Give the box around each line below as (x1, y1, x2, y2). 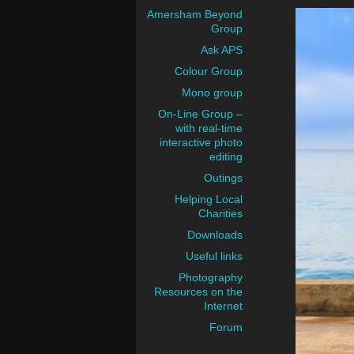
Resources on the (154, 285, 243, 298)
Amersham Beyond (147, 8, 243, 21)
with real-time (175, 122, 243, 134)
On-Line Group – (158, 107, 243, 120)
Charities (198, 207, 243, 220)
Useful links (186, 250, 243, 262)
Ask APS (201, 43, 243, 56)
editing (209, 150, 243, 163)
